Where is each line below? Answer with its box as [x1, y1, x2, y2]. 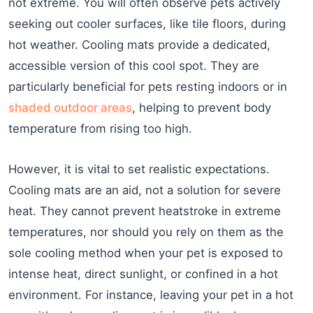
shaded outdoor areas [8, 100, 132, 115]
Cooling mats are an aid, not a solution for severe [8, 182, 281, 197]
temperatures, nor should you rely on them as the [8, 224, 284, 239]
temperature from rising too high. [8, 121, 192, 136]
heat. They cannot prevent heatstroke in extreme [8, 203, 281, 218]
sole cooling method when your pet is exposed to [8, 245, 283, 260]
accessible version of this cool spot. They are [8, 58, 259, 73]
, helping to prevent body [132, 100, 271, 115]
